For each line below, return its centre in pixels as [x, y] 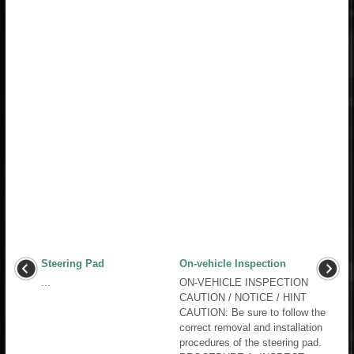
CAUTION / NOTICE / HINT [243, 297]
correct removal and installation [251, 327]
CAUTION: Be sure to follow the [252, 312]
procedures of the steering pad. [250, 342]
